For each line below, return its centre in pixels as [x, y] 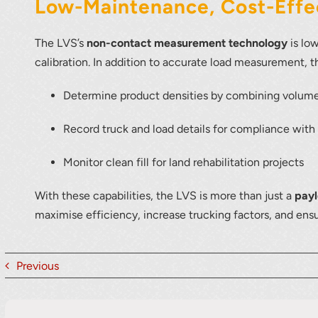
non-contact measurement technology [187, 43]
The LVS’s [61, 43]
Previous [38, 265]
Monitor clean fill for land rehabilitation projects [184, 163]
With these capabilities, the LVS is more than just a [165, 196]
